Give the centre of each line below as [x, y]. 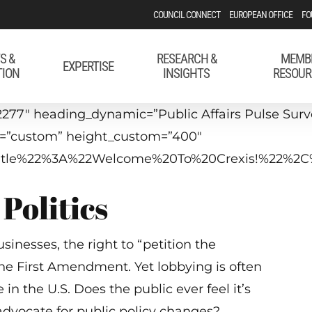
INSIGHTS [187, 73]
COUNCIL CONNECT [187, 15]
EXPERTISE [88, 66]
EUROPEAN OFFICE [261, 15]
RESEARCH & [186, 59]
